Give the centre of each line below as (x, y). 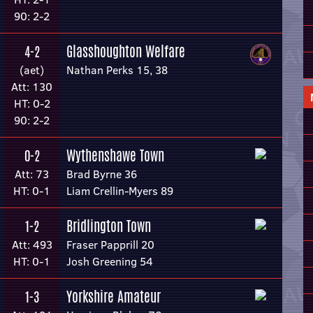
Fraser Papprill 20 (110, 245)
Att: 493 (32, 245)
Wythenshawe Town (115, 155)
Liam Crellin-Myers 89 (120, 191)
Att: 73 (32, 174)
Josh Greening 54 (110, 261)
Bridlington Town (109, 226)
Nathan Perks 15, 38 (117, 70)
